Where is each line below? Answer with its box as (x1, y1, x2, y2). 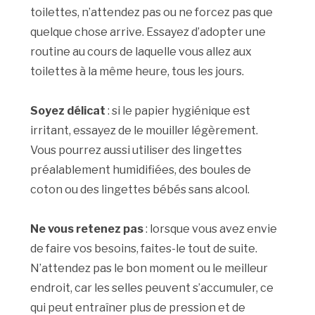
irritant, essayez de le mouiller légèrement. (30, 123, 259, 137)
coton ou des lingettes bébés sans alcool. (30, 182, 250, 196)
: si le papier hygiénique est (105, 103, 251, 117)
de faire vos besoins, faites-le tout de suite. (30, 241, 258, 255)
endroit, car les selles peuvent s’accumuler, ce (30, 281, 274, 295)
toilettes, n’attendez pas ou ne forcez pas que (30, 5, 274, 19)
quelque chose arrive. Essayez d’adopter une (30, 25, 266, 39)
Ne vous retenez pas (30, 221, 146, 236)
